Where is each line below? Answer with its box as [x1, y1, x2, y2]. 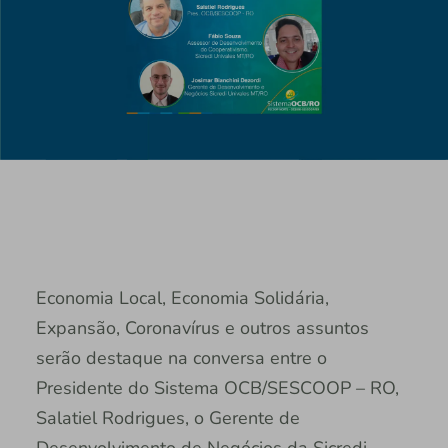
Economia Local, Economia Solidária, [35, 286, 329, 311]
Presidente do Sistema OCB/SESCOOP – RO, [35, 376, 399, 401]
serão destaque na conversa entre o [35, 346, 327, 371]
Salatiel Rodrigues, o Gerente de [35, 406, 300, 431]
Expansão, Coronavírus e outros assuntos [35, 316, 369, 341]
